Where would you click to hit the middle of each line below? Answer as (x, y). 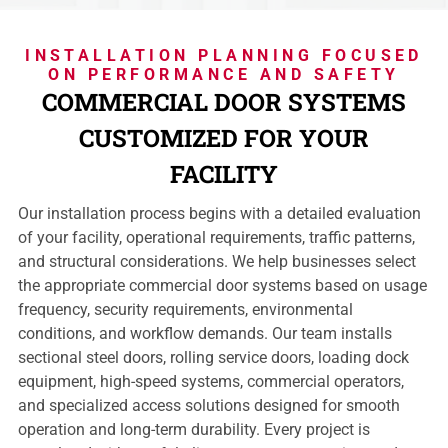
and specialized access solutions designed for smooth (208, 406)
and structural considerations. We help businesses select (216, 262)
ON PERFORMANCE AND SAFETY (224, 75)
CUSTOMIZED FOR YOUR (224, 138)
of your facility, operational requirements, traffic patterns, (216, 238)
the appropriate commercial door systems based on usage (222, 286)
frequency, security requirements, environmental (185, 310)
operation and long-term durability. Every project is (193, 430)
